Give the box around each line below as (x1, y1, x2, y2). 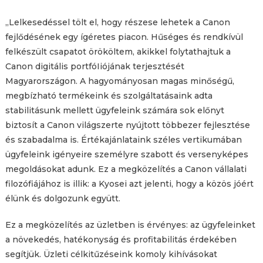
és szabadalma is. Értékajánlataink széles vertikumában (5, 134, 242, 145)
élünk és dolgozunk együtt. (5, 193, 120, 204)
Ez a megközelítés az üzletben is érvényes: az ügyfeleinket (5, 220, 255, 230)
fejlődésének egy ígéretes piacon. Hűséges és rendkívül (5, 32, 243, 42)
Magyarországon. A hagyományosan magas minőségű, (5, 76, 234, 86)
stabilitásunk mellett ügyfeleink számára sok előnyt (5, 105, 224, 116)
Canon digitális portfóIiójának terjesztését (5, 61, 184, 72)
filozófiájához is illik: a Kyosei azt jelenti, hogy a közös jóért (5, 178, 254, 189)
